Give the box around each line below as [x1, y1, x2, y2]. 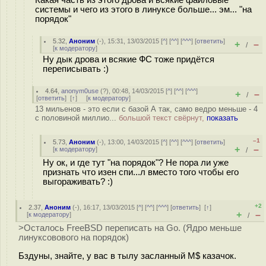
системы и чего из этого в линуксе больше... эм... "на [35, 5, 252, 14]
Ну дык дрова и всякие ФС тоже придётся [43, 55, 214, 64]
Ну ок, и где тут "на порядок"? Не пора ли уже [43, 158, 229, 167]
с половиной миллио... [35, 113, 119, 122]
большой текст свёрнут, [119, 113, 207, 122]
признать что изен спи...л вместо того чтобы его [43, 167, 239, 177]
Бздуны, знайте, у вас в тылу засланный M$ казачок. [18, 251, 236, 261]
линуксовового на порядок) [18, 233, 129, 242]
